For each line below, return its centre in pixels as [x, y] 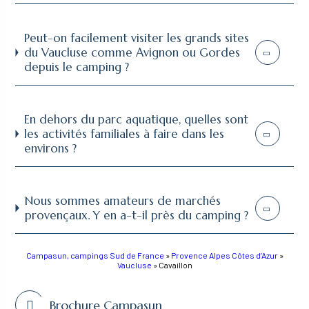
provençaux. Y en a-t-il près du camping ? [137, 215]
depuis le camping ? [76, 67]
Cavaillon [175, 265]
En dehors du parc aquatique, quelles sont [137, 119]
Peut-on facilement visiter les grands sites [136, 38]
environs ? [51, 148]
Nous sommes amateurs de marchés [123, 201]
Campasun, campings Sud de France [95, 255]
